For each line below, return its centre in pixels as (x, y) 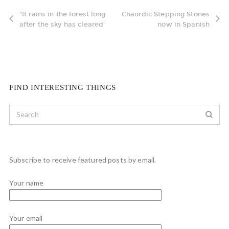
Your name (26, 182)
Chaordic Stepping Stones (166, 14)
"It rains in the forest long (62, 14)
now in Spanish (184, 24)
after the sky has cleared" (63, 24)
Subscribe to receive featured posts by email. (83, 159)
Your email (26, 218)
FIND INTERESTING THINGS (62, 87)
